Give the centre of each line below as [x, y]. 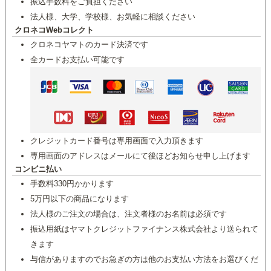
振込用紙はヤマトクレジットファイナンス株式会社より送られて [144, 229]
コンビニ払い [38, 169]
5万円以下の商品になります [79, 198]
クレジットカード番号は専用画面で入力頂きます [116, 140]
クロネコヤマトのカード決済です [89, 44]
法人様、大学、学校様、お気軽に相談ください [113, 17]
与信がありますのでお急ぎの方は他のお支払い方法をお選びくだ [144, 259]
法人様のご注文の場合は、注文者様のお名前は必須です [128, 214]
